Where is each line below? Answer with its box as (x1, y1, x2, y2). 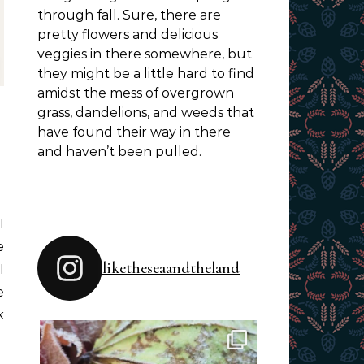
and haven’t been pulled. (37, 144, 201, 159)
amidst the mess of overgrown (37, 85, 234, 101)
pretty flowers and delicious (37, 27, 218, 42)
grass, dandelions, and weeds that (37, 105, 254, 120)
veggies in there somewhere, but (37, 46, 252, 62)
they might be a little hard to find (37, 66, 254, 81)
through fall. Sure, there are (37, 7, 221, 23)
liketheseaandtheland (102, 258, 240, 278)
